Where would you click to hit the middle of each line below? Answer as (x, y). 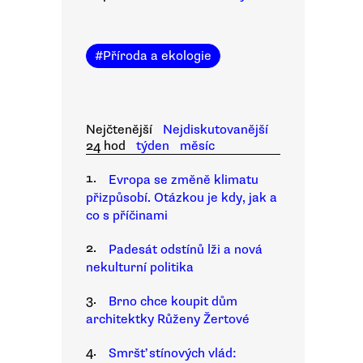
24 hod (106, 146)
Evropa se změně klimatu (184, 180)
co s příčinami (127, 216)
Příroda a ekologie (157, 56)
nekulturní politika (140, 267)
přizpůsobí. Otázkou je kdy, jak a (181, 198)
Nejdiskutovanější (215, 130)
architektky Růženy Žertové (168, 319)
